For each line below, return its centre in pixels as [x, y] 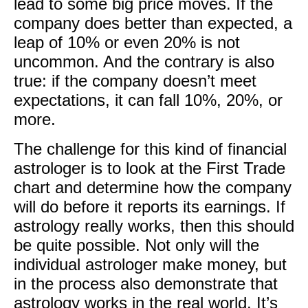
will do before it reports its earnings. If [150, 207]
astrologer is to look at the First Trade [150, 168]
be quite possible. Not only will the [136, 245]
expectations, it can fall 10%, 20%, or [148, 100]
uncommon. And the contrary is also [144, 62]
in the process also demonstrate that [146, 284]
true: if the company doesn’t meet [135, 81]
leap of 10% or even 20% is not [127, 42]
